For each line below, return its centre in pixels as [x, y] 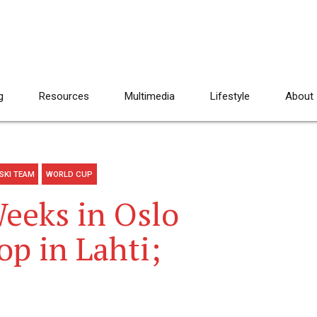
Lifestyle [230, 96]
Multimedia [150, 96]
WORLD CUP [70, 174]
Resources [64, 96]
